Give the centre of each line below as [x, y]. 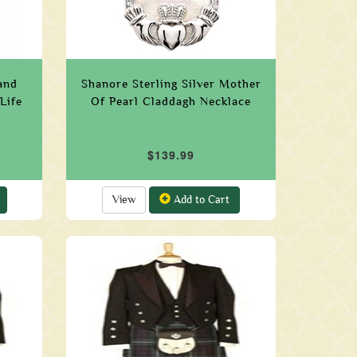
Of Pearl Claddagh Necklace [171, 101]
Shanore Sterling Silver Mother [171, 84]
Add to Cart [200, 200]
